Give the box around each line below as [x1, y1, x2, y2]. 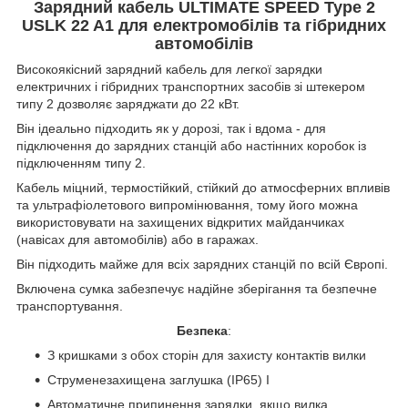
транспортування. [16, 298, 123, 313]
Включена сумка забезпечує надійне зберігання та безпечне [16, 280, 377, 296]
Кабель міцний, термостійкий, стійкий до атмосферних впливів [16, 179, 390, 195]
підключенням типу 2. [16, 155, 149, 170]
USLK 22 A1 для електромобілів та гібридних [22, 15, 386, 35]
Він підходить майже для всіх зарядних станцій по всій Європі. [16, 256, 392, 271]
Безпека [177, 322, 228, 338]
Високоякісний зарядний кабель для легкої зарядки [16, 61, 322, 76]
